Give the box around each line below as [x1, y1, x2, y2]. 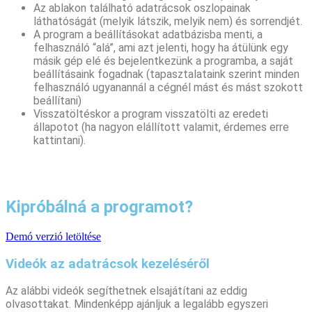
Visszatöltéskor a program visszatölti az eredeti [33, 107, 268, 120]
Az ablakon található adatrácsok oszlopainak [33, 1, 251, 15]
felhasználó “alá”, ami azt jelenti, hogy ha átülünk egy [33, 41, 288, 54]
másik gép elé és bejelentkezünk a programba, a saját [33, 54, 293, 68]
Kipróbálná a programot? [6, 196, 193, 217]
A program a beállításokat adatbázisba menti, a [33, 28, 263, 41]
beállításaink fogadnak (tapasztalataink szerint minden [33, 68, 299, 81]
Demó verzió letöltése [6, 230, 101, 242]
